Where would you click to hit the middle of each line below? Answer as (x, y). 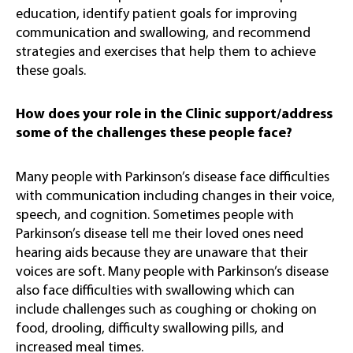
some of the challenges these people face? (154, 134)
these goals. (51, 71)
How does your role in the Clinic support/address (174, 115)
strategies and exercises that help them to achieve (166, 52)
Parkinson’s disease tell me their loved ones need (160, 234)
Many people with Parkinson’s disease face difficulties (173, 177)
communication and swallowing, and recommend (163, 33)
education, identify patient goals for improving (156, 14)
